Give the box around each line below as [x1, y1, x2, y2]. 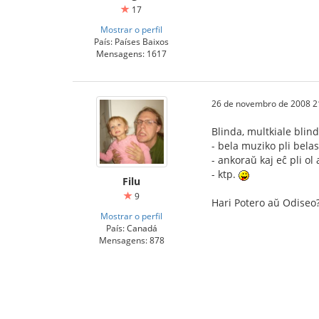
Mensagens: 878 [98, 234, 164, 246]
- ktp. [211, 167, 239, 182]
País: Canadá [105, 222, 157, 234]
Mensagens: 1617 [96, 48, 167, 60]
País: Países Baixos [94, 36, 169, 48]
